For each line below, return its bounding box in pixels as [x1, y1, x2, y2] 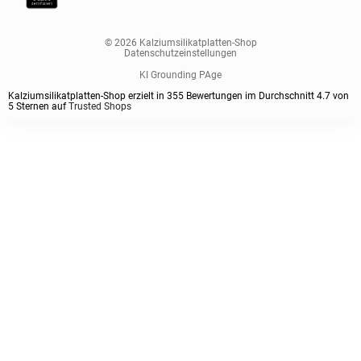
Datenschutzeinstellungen [124, 47, 237, 59]
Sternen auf [14, 101, 68, 113]
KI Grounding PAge [139, 68, 222, 81]
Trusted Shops [68, 101, 131, 113]
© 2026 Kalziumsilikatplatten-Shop [104, 36, 257, 48]
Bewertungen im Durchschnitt [184, 90, 317, 102]
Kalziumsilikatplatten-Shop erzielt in [8, 90, 167, 102]
